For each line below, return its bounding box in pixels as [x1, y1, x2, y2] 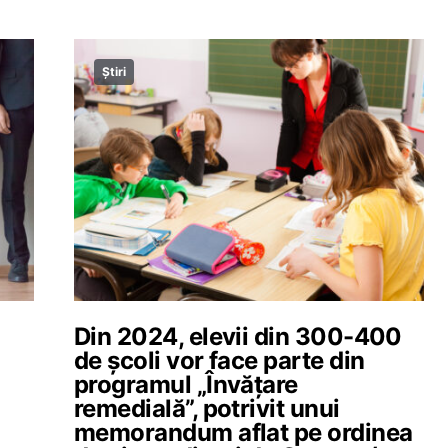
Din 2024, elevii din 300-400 [74, 322, 402, 351]
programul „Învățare [74, 370, 298, 399]
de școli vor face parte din [74, 346, 365, 375]
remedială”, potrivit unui [74, 394, 340, 423]
